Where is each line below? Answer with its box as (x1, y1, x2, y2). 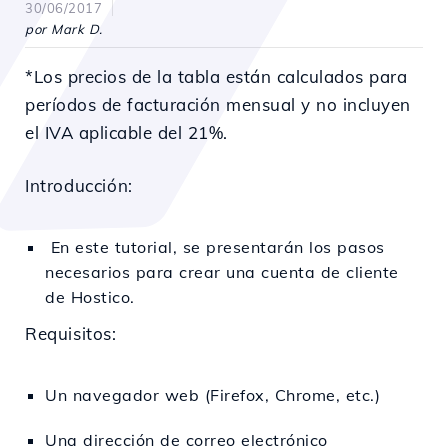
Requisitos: (25, 323, 117, 344)
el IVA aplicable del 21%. (25, 122, 228, 143)
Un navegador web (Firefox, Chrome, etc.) (45, 385, 380, 405)
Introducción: (25, 175, 133, 196)
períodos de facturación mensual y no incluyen (25, 94, 411, 115)
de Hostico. (45, 287, 135, 307)
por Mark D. (25, 21, 103, 37)
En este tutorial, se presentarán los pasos (45, 237, 385, 257)
